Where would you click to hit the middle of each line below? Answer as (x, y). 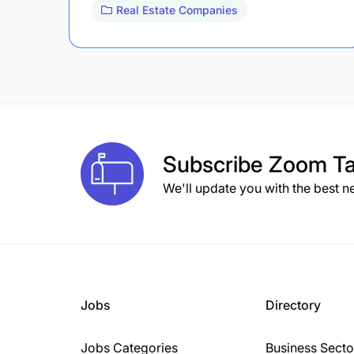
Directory (293, 305)
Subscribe (216, 164)
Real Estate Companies (177, 9)
